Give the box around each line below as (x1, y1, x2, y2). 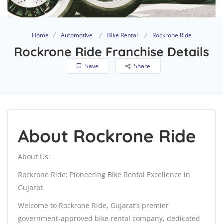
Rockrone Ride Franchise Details (14, 44, 209, 60)
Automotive (60, 31, 93, 40)
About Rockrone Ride (18, 125, 196, 147)
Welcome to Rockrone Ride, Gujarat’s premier (18, 201, 169, 211)
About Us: (18, 152, 50, 162)
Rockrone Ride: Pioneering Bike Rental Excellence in (18, 170, 190, 180)
